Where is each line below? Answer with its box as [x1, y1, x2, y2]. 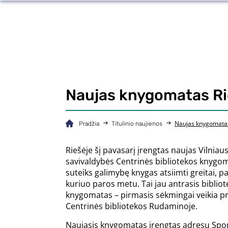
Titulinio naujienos [111, 120, 162, 127]
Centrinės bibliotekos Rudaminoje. [66, 201, 197, 212]
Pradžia [79, 120, 99, 127]
